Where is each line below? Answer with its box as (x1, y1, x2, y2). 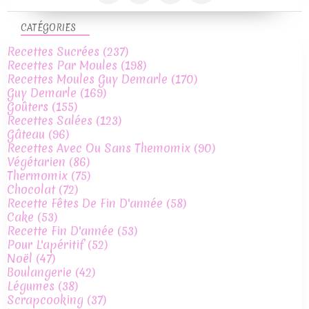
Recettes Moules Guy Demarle (7, 71, 168, 88)
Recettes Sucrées (7, 43, 99, 60)
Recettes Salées (7, 112, 92, 129)
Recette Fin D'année (7, 223, 114, 239)
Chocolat (7, 181, 55, 198)
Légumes (7, 278, 54, 295)
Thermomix (7, 168, 68, 184)
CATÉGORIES (21, 21, 76, 34)
